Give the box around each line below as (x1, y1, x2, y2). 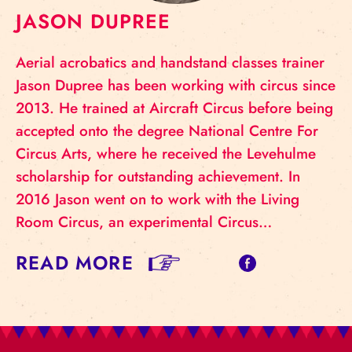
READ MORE (16, 249, 134, 277)
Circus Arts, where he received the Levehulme (16, 143, 316, 164)
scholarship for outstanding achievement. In (16, 166, 300, 187)
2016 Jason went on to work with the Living (16, 189, 299, 210)
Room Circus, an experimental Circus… (16, 211, 272, 233)
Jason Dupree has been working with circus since (16, 75, 335, 96)
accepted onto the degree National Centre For (16, 120, 318, 141)
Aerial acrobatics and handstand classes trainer (16, 52, 324, 73)
